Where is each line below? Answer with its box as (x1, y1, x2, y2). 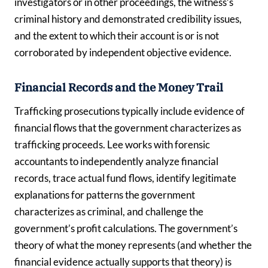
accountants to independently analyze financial (14, 154, 218, 167)
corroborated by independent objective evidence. (14, 46, 232, 59)
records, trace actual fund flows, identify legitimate (14, 171, 236, 184)
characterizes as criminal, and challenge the (14, 205, 203, 218)
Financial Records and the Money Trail (14, 80, 223, 95)
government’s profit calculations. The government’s (14, 221, 237, 234)
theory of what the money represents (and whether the (14, 238, 252, 251)
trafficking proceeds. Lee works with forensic (14, 138, 210, 151)
